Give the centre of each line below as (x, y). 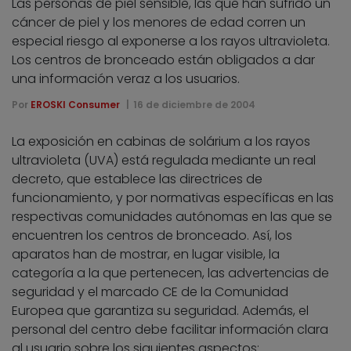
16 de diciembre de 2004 (194, 104)
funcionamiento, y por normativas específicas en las (173, 197)
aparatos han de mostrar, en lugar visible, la (146, 254)
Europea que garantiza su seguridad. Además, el (160, 310)
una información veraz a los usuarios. (126, 78)
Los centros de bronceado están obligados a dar (163, 60)
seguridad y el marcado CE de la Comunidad (150, 291)
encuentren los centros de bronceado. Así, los (152, 235)
